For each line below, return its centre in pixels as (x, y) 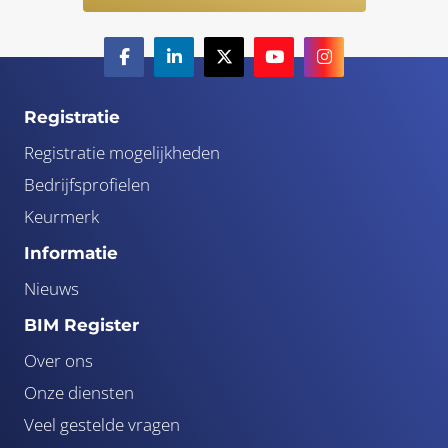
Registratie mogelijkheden (122, 152)
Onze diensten (79, 392)
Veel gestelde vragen (102, 424)
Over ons (58, 360)
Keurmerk (61, 216)
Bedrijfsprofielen (87, 184)
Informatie (71, 252)
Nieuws (51, 288)
